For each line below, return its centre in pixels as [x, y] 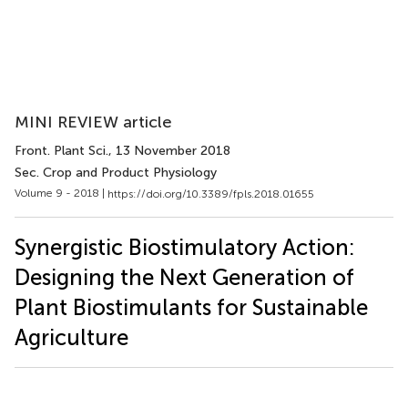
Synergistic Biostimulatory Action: [185, 247]
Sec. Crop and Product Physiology [116, 173]
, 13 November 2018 [169, 151]
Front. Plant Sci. [61, 151]
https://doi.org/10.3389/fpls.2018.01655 [211, 194]
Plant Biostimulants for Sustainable [191, 307]
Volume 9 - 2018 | [61, 193]
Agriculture [71, 337]
